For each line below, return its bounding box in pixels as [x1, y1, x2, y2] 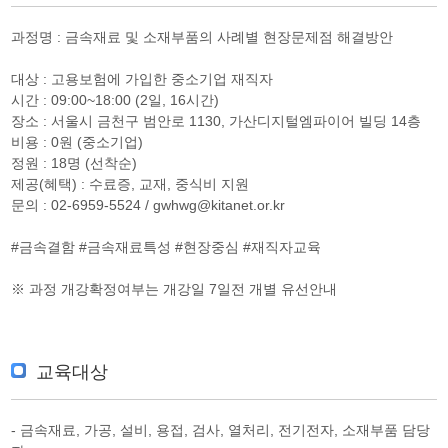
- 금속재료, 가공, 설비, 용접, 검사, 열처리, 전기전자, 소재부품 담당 [11, 422, 431, 438]
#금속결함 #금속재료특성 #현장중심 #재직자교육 [11, 239, 322, 255]
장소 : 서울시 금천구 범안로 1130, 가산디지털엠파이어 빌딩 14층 [11, 113, 422, 129]
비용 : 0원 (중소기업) [11, 134, 144, 150]
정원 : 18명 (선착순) [11, 155, 138, 171]
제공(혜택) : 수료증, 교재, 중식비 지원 [11, 176, 250, 192]
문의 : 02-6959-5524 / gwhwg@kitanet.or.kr [11, 197, 286, 213]
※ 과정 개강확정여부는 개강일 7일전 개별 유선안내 [11, 281, 338, 297]
